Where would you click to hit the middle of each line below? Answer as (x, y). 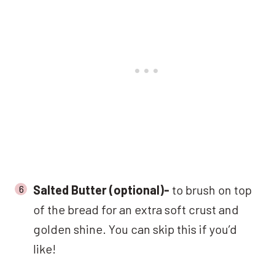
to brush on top (211, 189)
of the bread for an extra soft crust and (136, 209)
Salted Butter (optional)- (101, 189)
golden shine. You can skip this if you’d (135, 229)
